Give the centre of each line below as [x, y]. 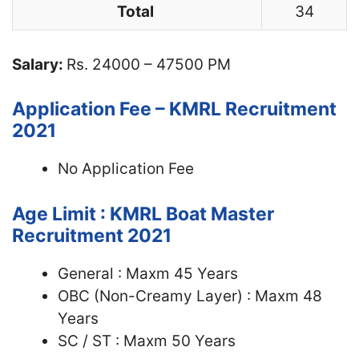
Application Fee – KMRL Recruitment [174, 109]
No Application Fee [126, 169]
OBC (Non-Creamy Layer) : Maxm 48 [190, 296]
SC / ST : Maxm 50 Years [147, 341]
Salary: [39, 64]
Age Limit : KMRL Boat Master [143, 214]
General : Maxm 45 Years [148, 273]
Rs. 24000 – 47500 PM [149, 64]
